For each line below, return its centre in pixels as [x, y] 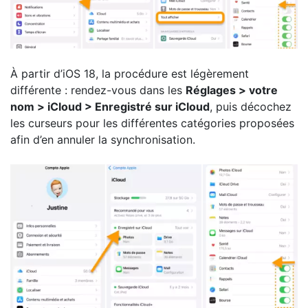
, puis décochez [251, 107]
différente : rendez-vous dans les [98, 90]
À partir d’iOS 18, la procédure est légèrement [130, 74]
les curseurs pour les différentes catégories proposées [152, 123]
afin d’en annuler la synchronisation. [103, 140]
